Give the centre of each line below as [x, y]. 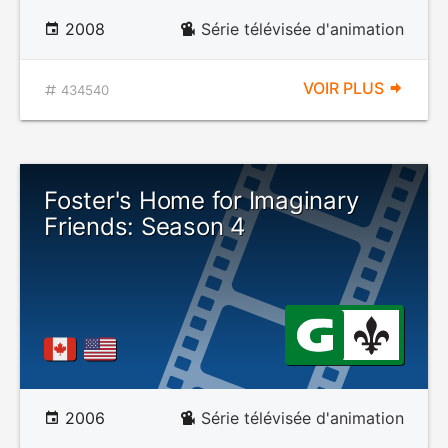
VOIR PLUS [345, 88]
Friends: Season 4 [144, 226]
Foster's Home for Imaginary [201, 200]
